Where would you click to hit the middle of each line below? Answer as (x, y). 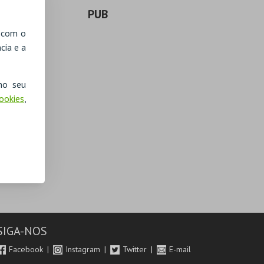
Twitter (136, 249)
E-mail (180, 249)
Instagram (84, 249)
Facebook (27, 249)
